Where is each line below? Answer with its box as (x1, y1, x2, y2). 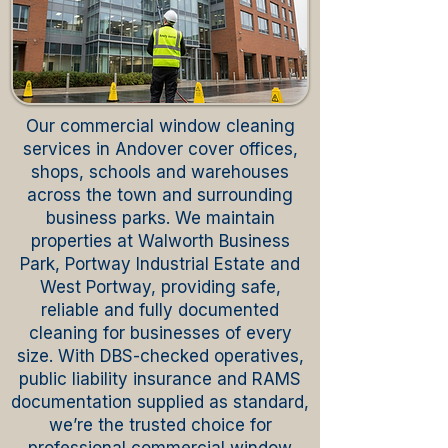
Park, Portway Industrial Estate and (20, 254, 300, 274)
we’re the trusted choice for (48, 415, 272, 435)
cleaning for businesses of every (28, 323, 292, 343)
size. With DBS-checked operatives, (16, 346, 304, 366)
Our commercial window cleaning (25, 116, 295, 136)
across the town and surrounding (27, 185, 293, 205)
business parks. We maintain (45, 208, 275, 228)
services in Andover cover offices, (22, 139, 298, 159)
